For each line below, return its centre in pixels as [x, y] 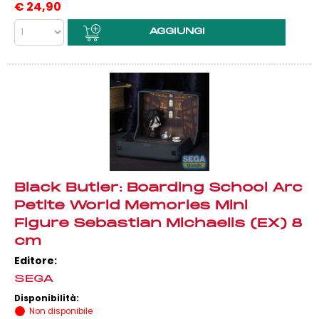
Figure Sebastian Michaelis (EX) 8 [158, 224]
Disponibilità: [48, 298]
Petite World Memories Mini [131, 206]
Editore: [36, 261]
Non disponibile [61, 311]
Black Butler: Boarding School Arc [158, 188]
